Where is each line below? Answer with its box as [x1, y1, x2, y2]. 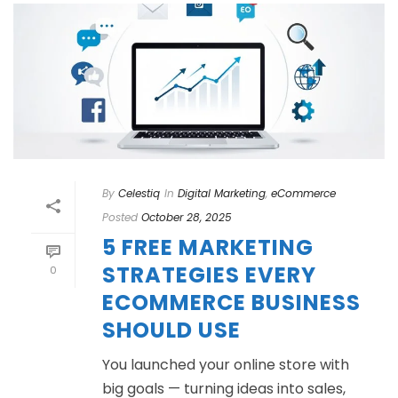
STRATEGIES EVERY [102, 259, 316, 290]
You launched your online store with [102, 354, 349, 375]
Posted [102, 209, 138, 225]
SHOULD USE [102, 314, 241, 345]
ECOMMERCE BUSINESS [102, 287, 361, 317]
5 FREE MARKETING [102, 232, 314, 262]
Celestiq [118, 185, 160, 201]
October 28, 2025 [141, 209, 232, 225]
